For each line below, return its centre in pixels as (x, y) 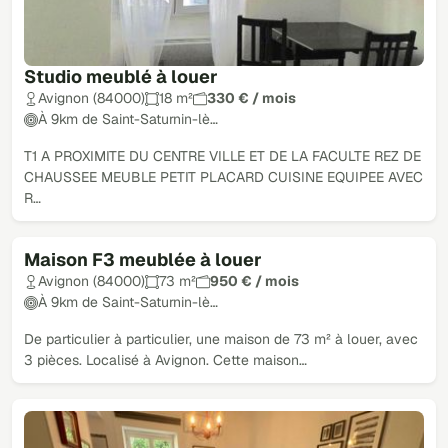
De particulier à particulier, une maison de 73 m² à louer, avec (221, 339)
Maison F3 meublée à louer (143, 260)
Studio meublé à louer (121, 77)
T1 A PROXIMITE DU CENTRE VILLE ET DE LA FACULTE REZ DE (222, 156)
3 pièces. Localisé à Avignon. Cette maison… (165, 360)
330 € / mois (251, 98)
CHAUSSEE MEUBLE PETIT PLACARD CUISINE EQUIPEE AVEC (223, 177)
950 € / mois (254, 281)
